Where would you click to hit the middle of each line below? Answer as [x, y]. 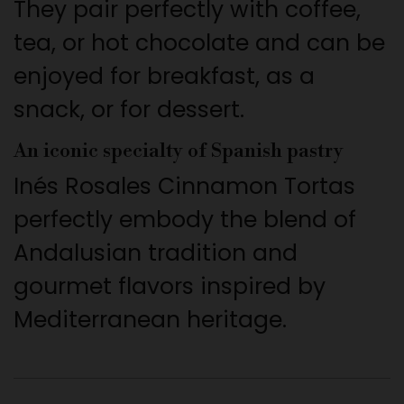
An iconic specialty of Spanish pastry [179, 151]
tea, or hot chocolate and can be [199, 43]
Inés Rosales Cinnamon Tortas [184, 187]
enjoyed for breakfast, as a [164, 77]
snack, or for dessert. [129, 110]
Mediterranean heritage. [150, 320]
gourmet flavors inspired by [170, 287]
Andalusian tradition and [156, 253]
